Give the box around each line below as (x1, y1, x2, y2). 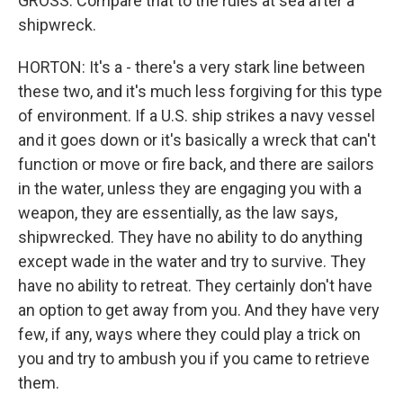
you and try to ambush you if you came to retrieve (18, 349, 370, 368)
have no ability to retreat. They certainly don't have (18, 276, 372, 295)
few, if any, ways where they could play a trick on (18, 325, 361, 344)
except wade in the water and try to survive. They (18, 252, 366, 271)
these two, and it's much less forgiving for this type (18, 82, 382, 101)
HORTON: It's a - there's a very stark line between (18, 58, 365, 76)
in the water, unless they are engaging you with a (18, 179, 362, 198)
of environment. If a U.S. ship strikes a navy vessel (18, 106, 375, 125)
